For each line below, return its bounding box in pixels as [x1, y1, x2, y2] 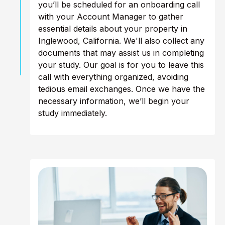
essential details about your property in [38, 24, 187, 34]
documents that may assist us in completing [38, 48, 204, 58]
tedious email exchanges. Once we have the [38, 84, 205, 94]
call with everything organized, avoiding [38, 72, 188, 82]
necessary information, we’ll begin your [38, 96, 189, 106]
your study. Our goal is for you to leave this [38, 60, 204, 70]
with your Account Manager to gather [38, 12, 183, 22]
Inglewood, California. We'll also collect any [38, 36, 204, 46]
